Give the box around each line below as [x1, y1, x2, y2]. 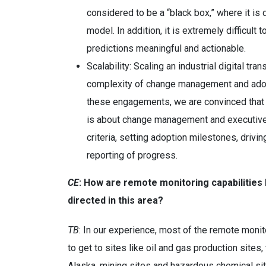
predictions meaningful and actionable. [87, 43, 246, 54]
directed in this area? [68, 195, 163, 206]
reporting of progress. [87, 150, 178, 161]
